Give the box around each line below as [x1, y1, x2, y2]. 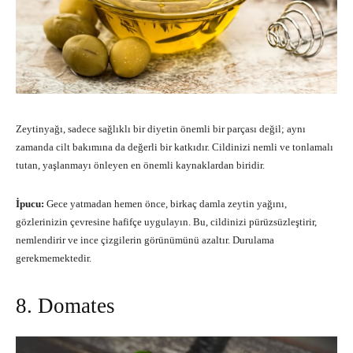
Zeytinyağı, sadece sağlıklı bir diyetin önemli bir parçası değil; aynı [16, 123, 306, 136]
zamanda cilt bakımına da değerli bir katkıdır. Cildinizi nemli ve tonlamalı [16, 141, 333, 154]
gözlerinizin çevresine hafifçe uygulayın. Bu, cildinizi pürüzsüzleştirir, [16, 216, 317, 229]
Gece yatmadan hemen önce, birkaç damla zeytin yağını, [44, 198, 287, 210]
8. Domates [16, 294, 115, 318]
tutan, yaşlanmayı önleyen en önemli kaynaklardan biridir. [16, 159, 265, 172]
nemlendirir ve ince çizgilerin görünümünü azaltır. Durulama [16, 234, 274, 247]
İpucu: [16, 198, 44, 210]
